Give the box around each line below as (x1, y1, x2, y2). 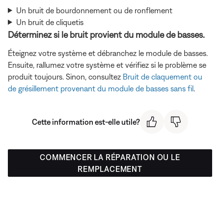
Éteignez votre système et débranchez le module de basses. (8, 48, 208, 57)
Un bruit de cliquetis (16, 17, 83, 27)
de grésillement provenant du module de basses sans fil (8, 83, 193, 93)
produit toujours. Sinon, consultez (8, 72, 123, 81)
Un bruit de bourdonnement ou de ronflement (16, 5, 172, 15)
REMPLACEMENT (78, 165, 142, 174)
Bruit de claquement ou (123, 72, 202, 81)
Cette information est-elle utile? (32, 117, 140, 126)
